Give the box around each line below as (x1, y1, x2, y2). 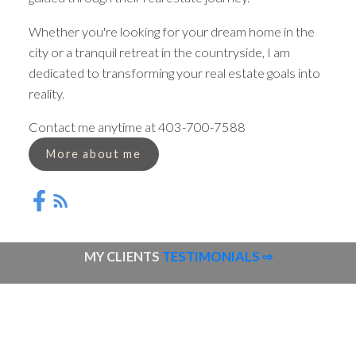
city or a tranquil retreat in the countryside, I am (28, 44, 290, 60)
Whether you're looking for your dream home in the (28, 23, 315, 39)
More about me (46, 146, 141, 161)
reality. (28, 85, 64, 101)
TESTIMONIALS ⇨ (161, 249, 273, 265)
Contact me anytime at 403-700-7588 (28, 119, 248, 135)
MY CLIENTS (83, 249, 162, 265)
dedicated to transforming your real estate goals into (28, 64, 320, 80)
